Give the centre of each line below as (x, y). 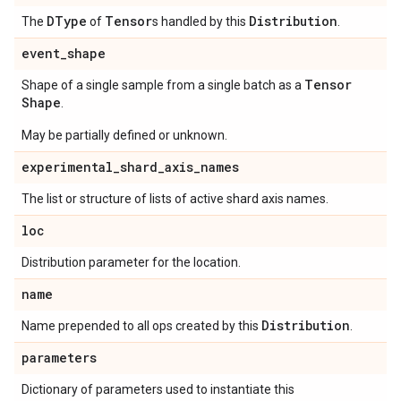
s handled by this (200, 21)
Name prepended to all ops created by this (141, 326)
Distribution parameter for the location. (131, 262)
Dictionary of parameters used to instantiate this (158, 389)
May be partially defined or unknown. (124, 135)
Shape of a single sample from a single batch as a (163, 85)
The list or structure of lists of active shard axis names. (175, 199)
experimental (67, 167)
